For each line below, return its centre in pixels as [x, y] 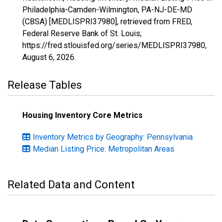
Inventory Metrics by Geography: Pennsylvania [113, 137]
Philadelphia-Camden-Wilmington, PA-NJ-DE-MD [107, 10]
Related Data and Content [71, 185]
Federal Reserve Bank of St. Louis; [82, 33]
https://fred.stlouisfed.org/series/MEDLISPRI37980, [114, 45]
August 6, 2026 [48, 57]
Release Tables [45, 85]
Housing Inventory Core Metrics [83, 115]
